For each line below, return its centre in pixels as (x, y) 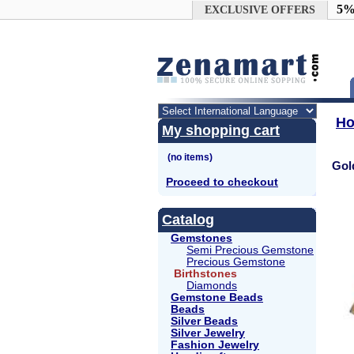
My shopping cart (221, 130)
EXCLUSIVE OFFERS (260, 10)
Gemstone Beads (217, 297)
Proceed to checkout (222, 182)
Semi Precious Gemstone (250, 250)
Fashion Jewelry (215, 345)
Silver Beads (204, 321)
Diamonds (212, 285)
